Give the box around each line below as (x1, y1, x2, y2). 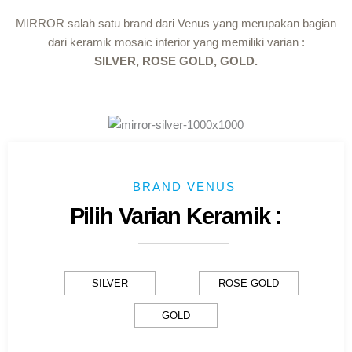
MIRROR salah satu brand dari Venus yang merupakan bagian (16, 17, 336, 30)
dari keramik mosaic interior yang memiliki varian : (47, 36, 305, 49)
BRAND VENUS (132, 179, 236, 193)
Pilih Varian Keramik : (69, 203, 283, 229)
